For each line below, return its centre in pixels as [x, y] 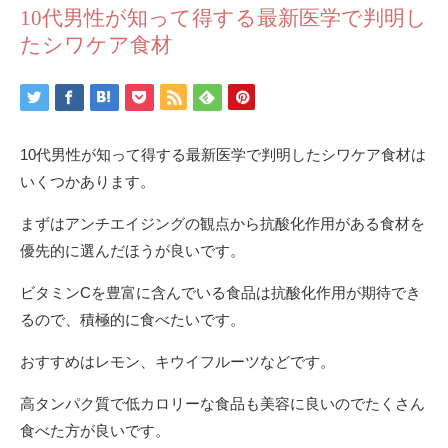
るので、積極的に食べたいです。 [132, 319]
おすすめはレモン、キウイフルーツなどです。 [177, 361]
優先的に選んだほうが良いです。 [132, 250]
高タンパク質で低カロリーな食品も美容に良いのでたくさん [222, 403]
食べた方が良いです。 [95, 430]
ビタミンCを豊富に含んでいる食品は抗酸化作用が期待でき [220, 292]
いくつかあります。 [87, 181]
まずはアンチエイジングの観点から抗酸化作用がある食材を [222, 223]
